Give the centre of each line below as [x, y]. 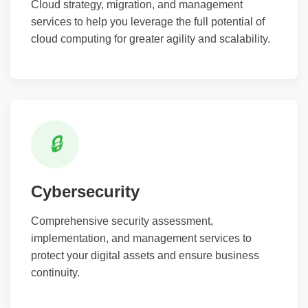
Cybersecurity [85, 191]
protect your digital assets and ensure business [145, 255]
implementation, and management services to [141, 238]
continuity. [55, 272]
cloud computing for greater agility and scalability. [151, 38]
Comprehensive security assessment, [122, 221]
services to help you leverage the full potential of [148, 21]
